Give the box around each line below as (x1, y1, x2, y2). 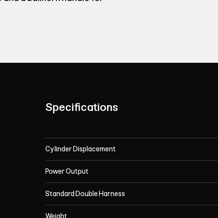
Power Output (45, 167, 89, 176)
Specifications (45, 101, 119, 114)
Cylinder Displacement (45, 145, 116, 154)
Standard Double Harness (45, 190, 126, 199)
